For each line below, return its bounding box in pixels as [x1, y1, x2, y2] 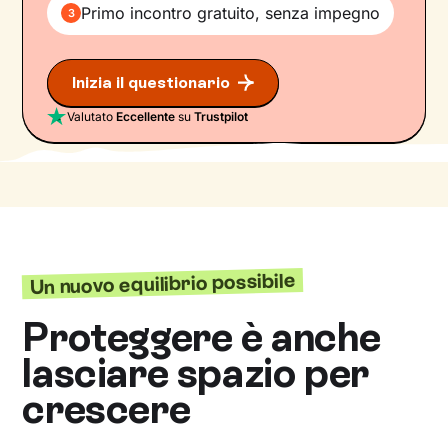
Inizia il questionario [72, 73, 231, 93]
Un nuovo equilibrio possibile [30, 268, 296, 300]
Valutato [67, 108, 117, 124]
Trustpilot [194, 108, 249, 124]
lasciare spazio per [22, 349, 369, 398]
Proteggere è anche [22, 313, 381, 362]
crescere [22, 385, 191, 434]
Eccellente [116, 108, 176, 124]
